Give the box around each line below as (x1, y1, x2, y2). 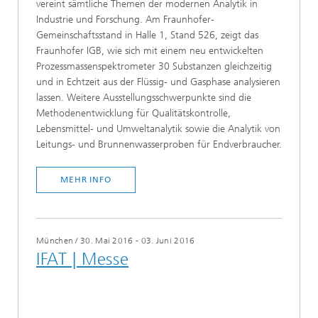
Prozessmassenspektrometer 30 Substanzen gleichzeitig (36, 60, 272, 72)
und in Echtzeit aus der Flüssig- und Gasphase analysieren (36, 75, 280, 88)
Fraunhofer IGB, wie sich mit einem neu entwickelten (36, 44, 263, 57)
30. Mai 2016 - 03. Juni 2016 (80, 235, 195, 246)
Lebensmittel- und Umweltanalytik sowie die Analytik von (36, 122, 280, 135)
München (36, 235, 74, 246)
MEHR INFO (60, 174, 112, 185)
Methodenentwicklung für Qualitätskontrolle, (36, 106, 231, 119)
